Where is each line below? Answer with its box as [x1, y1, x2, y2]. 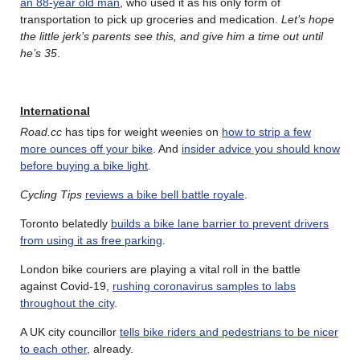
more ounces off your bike [20, 141, 153, 155]
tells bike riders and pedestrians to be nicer [120, 325, 338, 338]
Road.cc [20, 125, 62, 138]
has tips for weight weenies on [62, 125, 222, 138]
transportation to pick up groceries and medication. [20, 12, 281, 26]
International [20, 104, 90, 117]
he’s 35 [20, 46, 57, 59]
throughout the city [20, 296, 114, 309]
